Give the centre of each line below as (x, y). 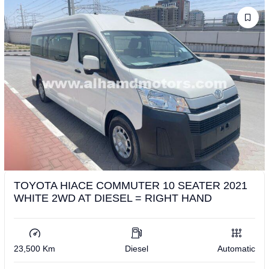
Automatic (236, 248)
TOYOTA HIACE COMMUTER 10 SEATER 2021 (131, 185)
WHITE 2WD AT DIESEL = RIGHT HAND (113, 198)
